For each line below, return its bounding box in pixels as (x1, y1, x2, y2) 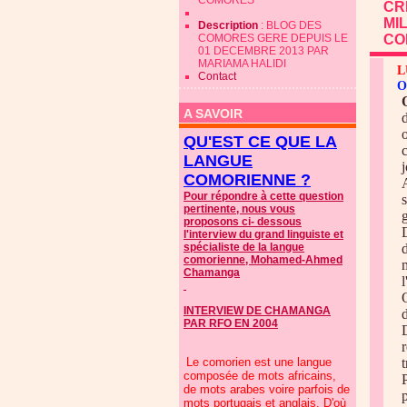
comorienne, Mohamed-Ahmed (184, 253, 342, 266)
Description (198, 19, 261, 32)
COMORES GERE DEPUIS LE (198, 32, 348, 45)
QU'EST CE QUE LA (184, 133, 337, 151)
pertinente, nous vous (184, 203, 295, 215)
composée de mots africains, (184, 369, 336, 382)
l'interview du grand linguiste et (184, 228, 343, 241)
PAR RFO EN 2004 (184, 317, 278, 330)
